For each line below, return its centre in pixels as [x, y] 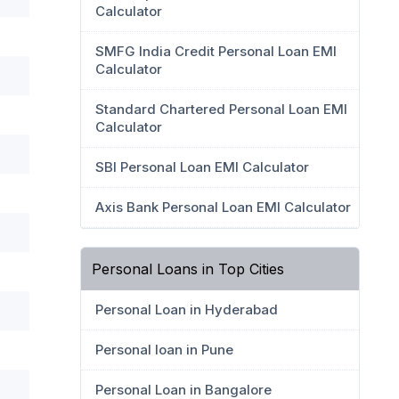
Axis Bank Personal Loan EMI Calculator [223, 207]
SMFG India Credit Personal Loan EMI [216, 51]
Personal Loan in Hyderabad [187, 309]
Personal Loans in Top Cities [188, 269]
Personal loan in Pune [164, 350]
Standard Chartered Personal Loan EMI [221, 109]
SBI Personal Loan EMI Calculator [202, 167]
